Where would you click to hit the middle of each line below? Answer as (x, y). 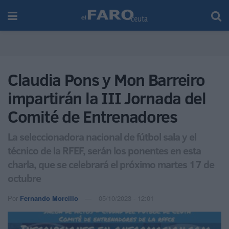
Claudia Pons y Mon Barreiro (106, 80)
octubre (24, 178)
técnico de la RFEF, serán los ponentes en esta (104, 150)
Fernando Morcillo (49, 198)
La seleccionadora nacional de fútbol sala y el (102, 136)
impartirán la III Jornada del (107, 98)
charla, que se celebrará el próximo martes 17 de (111, 164)
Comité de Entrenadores (93, 117)
